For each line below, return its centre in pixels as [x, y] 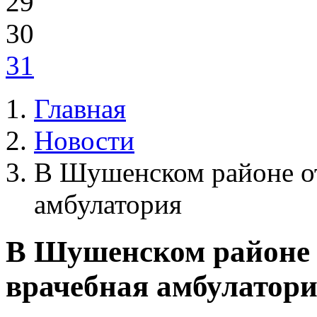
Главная [80, 108]
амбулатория [108, 204]
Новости [84, 140]
